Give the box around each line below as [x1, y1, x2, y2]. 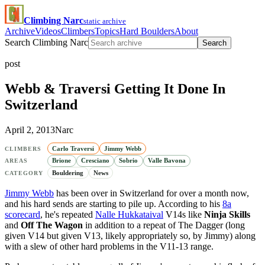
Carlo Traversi [52, 144, 95, 152]
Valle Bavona [147, 157, 186, 164]
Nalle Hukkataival [95, 209, 163, 219]
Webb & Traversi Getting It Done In [5, 80, 225, 96]
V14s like [163, 209, 204, 219]
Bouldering [52, 169, 84, 176]
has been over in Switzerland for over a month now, [54, 188, 249, 198]
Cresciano [80, 157, 109, 164]
